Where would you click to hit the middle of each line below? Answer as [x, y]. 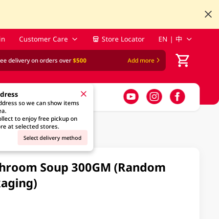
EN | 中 [170, 39]
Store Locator [123, 39]
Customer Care [44, 39]
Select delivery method [53, 137]
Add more [141, 60]
